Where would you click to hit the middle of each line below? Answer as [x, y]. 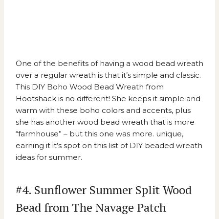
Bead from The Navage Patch [91, 208]
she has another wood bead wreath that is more [105, 122]
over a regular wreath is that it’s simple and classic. [108, 75]
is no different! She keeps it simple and [128, 99]
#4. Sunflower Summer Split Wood [104, 190]
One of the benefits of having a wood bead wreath [109, 64]
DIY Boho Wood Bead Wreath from [98, 87]
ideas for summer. [49, 157]
